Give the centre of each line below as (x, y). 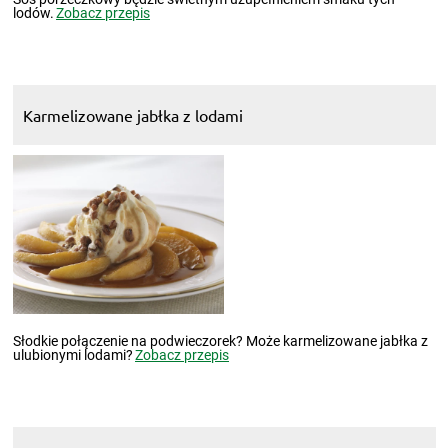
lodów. (33, 13)
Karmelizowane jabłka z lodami (132, 115)
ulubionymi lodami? (72, 354)
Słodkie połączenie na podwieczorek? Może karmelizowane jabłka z (220, 340)
